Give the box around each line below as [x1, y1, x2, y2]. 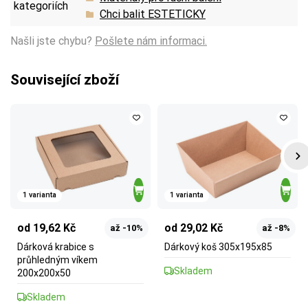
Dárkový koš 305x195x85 [164, 241, 272, 252]
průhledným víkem [17, 254, 98, 265]
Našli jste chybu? [10, 34, 95, 47]
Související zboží [10, 71, 119, 88]
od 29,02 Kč [164, 221, 223, 234]
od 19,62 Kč [17, 221, 76, 234]
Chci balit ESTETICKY [100, 7, 206, 21]
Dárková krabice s [17, 241, 94, 252]
